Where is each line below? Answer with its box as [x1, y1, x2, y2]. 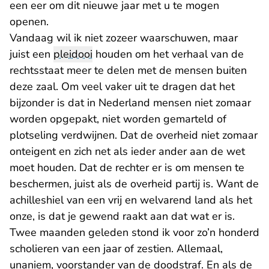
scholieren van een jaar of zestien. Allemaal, [10, 241, 223, 256]
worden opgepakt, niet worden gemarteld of [10, 112, 226, 126]
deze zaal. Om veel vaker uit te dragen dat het [10, 79, 235, 94]
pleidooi [53, 47, 92, 61]
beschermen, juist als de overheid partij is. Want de [10, 177, 259, 191]
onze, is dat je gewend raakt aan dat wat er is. [10, 209, 238, 223]
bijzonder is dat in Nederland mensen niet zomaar [10, 95, 251, 110]
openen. [10, 14, 52, 29]
